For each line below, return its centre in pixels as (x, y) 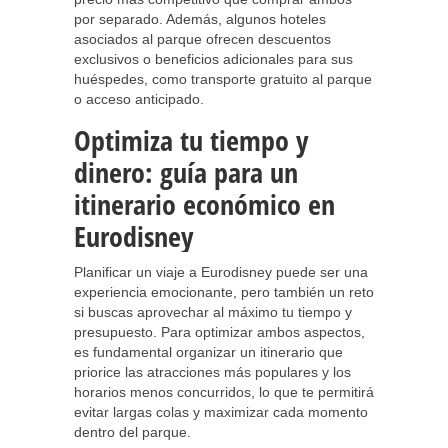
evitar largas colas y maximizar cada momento (221, 412)
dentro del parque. (132, 432)
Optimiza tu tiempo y (191, 140)
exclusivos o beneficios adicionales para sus (213, 59)
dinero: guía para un (186, 172)
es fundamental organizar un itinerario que (208, 352)
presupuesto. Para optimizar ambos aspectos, (219, 332)
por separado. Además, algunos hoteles (200, 19)
